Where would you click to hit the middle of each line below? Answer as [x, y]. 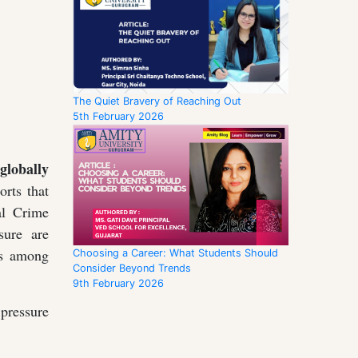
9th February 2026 [118, 284]
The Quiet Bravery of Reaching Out [157, 101]
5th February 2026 [118, 116]
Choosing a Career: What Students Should [175, 253]
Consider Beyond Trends [132, 268]
